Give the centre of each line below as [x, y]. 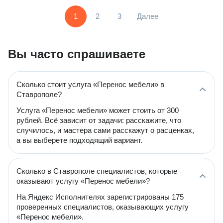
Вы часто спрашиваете [77, 54]
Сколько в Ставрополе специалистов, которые [97, 171]
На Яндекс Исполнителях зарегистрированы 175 [100, 197]
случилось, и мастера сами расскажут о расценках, [105, 130]
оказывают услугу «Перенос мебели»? [83, 181]
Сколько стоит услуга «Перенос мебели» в [90, 84]
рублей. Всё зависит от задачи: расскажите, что [99, 120]
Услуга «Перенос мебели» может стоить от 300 [98, 110]
